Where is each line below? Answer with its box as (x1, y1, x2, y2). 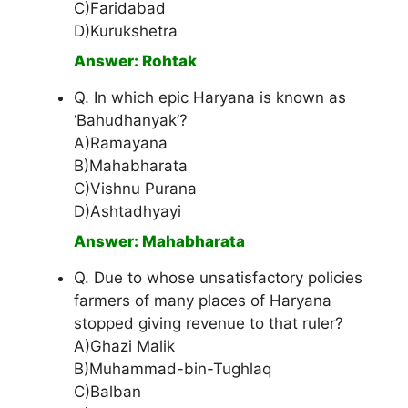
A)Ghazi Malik (74, 337, 175, 356)
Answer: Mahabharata (74, 232, 245, 251)
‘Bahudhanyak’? (74, 111, 188, 130)
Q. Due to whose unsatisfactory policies (74, 269, 362, 288)
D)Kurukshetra (74, 22, 178, 41)
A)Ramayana (74, 134, 168, 153)
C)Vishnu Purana (74, 179, 197, 199)
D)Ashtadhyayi (74, 202, 181, 221)
